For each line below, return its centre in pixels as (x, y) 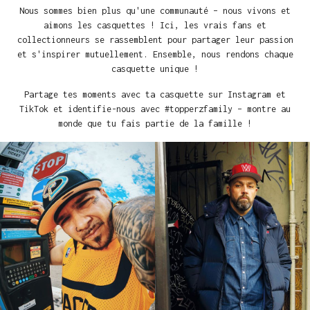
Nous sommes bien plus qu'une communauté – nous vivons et (155, 11)
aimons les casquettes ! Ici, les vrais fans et (155, 26)
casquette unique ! (155, 69)
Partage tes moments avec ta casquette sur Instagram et (155, 95)
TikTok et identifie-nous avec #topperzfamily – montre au (155, 109)
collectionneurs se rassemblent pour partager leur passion (155, 40)
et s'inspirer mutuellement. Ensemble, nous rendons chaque (155, 55)
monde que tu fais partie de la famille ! (155, 124)
